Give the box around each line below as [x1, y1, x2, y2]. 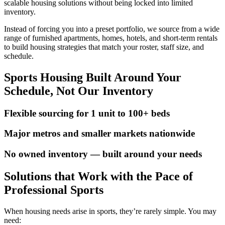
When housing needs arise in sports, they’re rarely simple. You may [4, 206, 216, 215]
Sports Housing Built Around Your [4, 70, 181, 84]
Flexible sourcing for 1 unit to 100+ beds [4, 107, 170, 119]
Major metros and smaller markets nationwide [4, 128, 195, 139]
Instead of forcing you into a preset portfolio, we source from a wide [4, 24, 219, 33]
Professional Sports [4, 183, 103, 196]
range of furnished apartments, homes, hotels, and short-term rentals [4, 33, 217, 42]
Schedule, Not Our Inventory [4, 84, 153, 97]
